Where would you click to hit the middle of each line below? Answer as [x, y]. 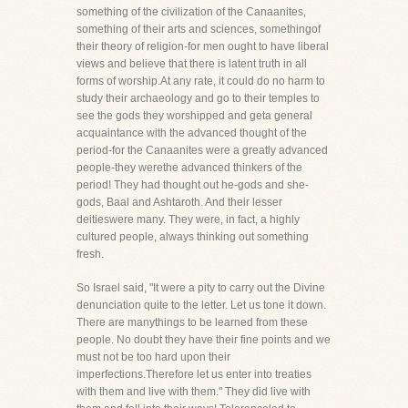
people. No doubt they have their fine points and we [204, 340]
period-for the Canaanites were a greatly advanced [202, 150]
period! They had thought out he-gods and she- [193, 185]
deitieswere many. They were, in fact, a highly [188, 219]
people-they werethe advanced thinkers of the [189, 168]
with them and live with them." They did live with [194, 392]
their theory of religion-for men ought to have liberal [203, 46]
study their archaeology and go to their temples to [198, 98]
